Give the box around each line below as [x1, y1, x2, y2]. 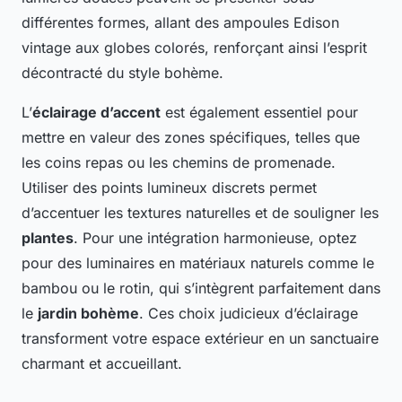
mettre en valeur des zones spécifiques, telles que [22, 128, 360, 147]
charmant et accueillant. [22, 354, 182, 373]
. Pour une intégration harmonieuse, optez [74, 229, 357, 248]
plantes [22, 229, 74, 248]
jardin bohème [38, 304, 139, 323]
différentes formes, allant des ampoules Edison [22, 13, 339, 32]
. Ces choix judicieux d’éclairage [139, 304, 358, 323]
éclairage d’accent [32, 103, 161, 122]
